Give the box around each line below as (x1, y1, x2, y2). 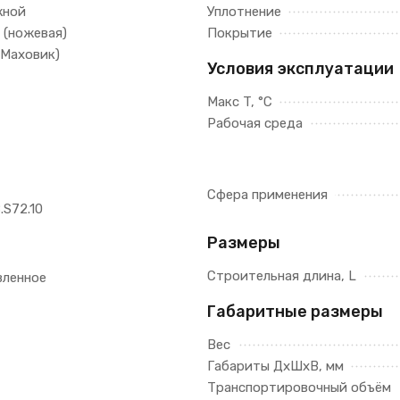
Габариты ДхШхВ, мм (207, 358, 344, 374)
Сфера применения (207, 187, 328, 203)
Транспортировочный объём (207, 379, 391, 396)
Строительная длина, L (207, 268, 356, 284)
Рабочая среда (207, 115, 303, 131)
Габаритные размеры (207, 302, 383, 321)
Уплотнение (207, 4, 281, 20)
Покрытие (207, 25, 272, 41)
